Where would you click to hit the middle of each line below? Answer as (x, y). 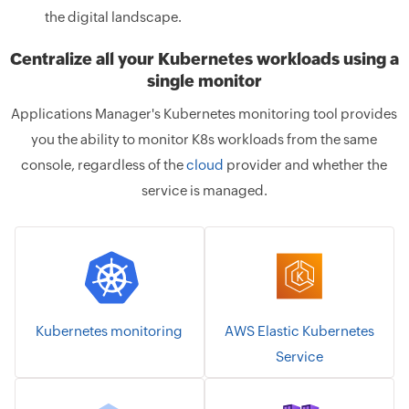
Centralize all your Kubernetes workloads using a (204, 59)
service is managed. (204, 190)
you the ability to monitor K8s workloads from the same (204, 139)
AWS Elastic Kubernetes (299, 331)
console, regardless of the (104, 165)
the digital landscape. (113, 17)
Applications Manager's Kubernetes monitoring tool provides (204, 114)
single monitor (204, 81)
